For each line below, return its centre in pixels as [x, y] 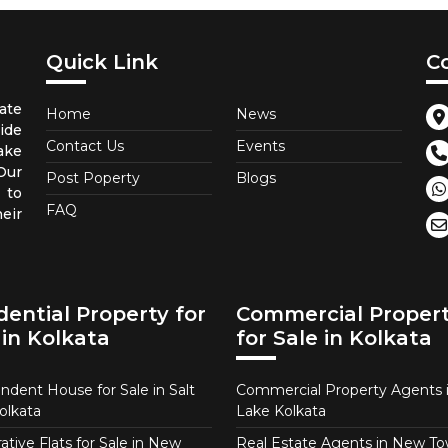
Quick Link [102, 61]
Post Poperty [93, 177]
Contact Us [85, 145]
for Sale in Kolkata [334, 337]
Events [260, 145]
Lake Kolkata [281, 410]
